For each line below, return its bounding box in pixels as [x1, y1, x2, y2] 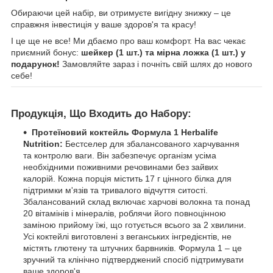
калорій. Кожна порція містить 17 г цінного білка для [23, 174, 232, 184]
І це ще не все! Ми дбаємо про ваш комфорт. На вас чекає [11, 36, 246, 46]
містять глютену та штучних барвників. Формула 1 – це [23, 243, 242, 253]
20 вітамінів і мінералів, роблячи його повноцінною [23, 208, 226, 219]
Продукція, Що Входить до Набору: [11, 108, 191, 120]
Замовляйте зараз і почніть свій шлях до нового [60, 59, 252, 69]
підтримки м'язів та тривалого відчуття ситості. [23, 185, 208, 196]
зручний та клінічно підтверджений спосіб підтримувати [23, 255, 244, 265]
